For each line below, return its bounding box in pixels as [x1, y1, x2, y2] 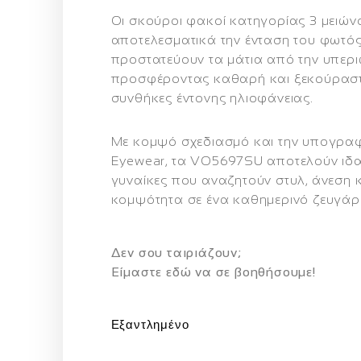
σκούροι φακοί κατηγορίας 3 [128, 13, 317, 27]
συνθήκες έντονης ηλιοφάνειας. [110, 90, 313, 105]
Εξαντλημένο [110, 317, 189, 331]
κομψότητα [110, 192, 184, 206]
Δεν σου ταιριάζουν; [110, 245, 242, 259]
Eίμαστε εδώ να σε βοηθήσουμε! [110, 264, 316, 279]
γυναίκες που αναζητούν [110, 172, 276, 187]
